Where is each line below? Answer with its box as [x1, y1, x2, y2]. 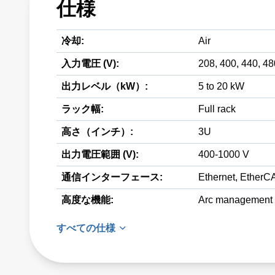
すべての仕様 [56, 223, 115, 233]
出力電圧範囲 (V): [61, 149, 139, 160]
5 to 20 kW [198, 81, 244, 91]
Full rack [198, 104, 236, 114]
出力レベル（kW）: [61, 81, 148, 91]
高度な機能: [61, 195, 114, 205]
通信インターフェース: [61, 172, 163, 182]
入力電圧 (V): [61, 58, 119, 69]
